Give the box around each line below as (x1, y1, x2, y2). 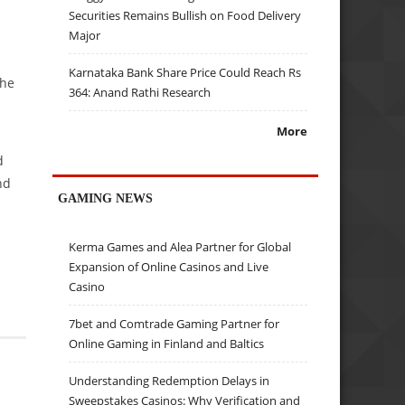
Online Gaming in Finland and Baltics (69, 335, 265, 353)
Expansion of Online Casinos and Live (69, 259, 269, 276)
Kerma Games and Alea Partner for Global (69, 239, 292, 256)
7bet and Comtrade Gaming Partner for (69, 316, 280, 333)
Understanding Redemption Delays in (69, 372, 270, 390)
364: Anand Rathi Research (69, 84, 212, 101)
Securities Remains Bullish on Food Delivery (69, 7, 302, 24)
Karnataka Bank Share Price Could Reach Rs (69, 64, 302, 81)
